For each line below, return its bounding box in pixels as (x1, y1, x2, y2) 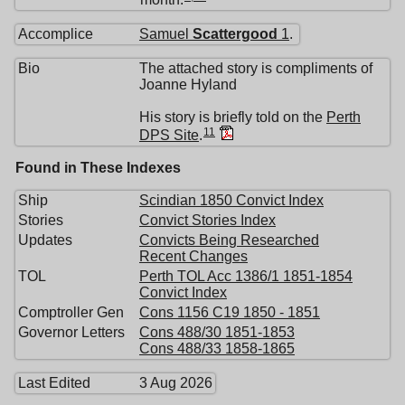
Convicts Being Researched (139, 232, 319, 249)
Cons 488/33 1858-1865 (139, 341, 295, 357)
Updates (18, 232, 72, 249)
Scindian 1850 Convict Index (139, 193, 324, 209)
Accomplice (18, 26, 93, 42)
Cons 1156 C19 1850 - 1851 (139, 305, 320, 321)
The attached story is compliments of (139, 61, 372, 77)
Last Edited (18, 375, 90, 391)
